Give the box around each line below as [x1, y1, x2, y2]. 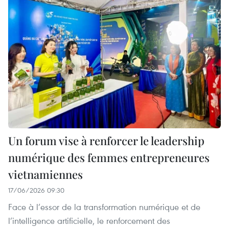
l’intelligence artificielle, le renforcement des [8, 215, 170, 227]
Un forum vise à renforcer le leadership [8, 133, 204, 149]
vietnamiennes [8, 167, 83, 182]
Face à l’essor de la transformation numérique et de [8, 201, 200, 213]
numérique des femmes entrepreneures [8, 150, 210, 166]
